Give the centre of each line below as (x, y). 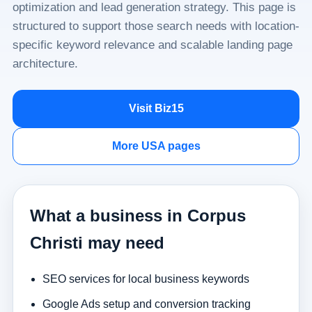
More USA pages (156, 146)
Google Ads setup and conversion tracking (146, 304)
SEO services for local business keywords (146, 279)
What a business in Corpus (138, 216)
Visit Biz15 (156, 108)
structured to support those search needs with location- (156, 26)
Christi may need (97, 243)
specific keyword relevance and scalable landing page (152, 45)
